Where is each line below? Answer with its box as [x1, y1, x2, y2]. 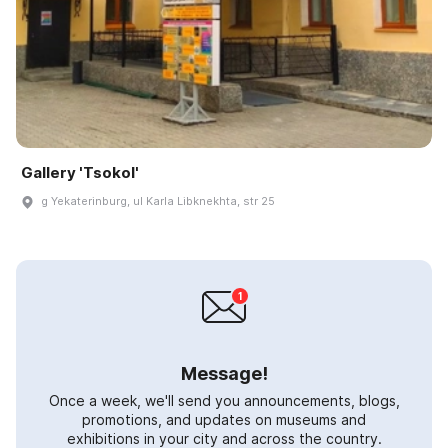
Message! [180, 363, 268, 385]
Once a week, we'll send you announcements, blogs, [48, 392, 400, 410]
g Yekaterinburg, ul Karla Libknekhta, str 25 [41, 194, 275, 209]
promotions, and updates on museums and [82, 411, 366, 429]
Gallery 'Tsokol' [21, 163, 139, 183]
